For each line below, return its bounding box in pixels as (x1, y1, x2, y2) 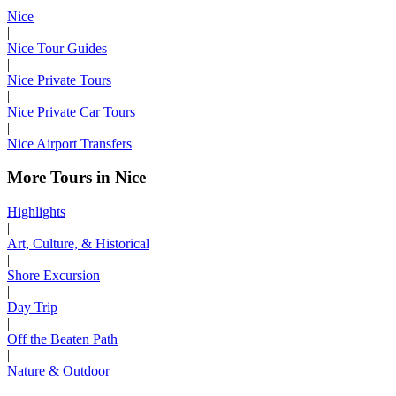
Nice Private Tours (7, 72, 111, 88)
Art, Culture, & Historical (7, 235, 149, 251)
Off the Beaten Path (7, 331, 118, 346)
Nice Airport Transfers (7, 135, 132, 151)
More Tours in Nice (7, 168, 146, 187)
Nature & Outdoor (7, 362, 110, 378)
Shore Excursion (7, 267, 100, 283)
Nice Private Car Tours (7, 103, 135, 119)
